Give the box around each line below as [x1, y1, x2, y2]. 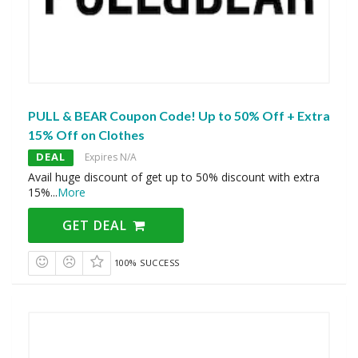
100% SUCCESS [113, 256, 180, 268]
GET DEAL [62, 216, 132, 234]
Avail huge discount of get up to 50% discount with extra [28, 169, 320, 185]
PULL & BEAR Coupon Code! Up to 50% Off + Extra [28, 107, 330, 123]
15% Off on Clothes [28, 126, 145, 142]
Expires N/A [85, 149, 137, 164]
